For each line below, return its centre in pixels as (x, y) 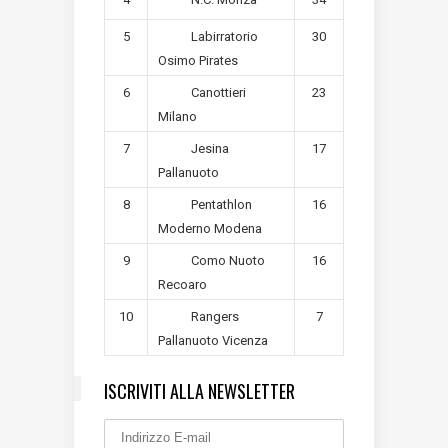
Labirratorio (224, 37)
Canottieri (218, 93)
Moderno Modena (210, 228)
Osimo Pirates (198, 60)
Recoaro (182, 284)
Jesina (209, 149)
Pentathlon (221, 205)
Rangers (214, 317)
